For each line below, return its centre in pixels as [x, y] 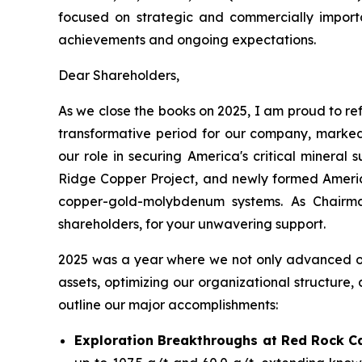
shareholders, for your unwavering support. [192, 224]
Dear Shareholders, [119, 76]
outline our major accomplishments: [168, 305]
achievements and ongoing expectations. [187, 40]
